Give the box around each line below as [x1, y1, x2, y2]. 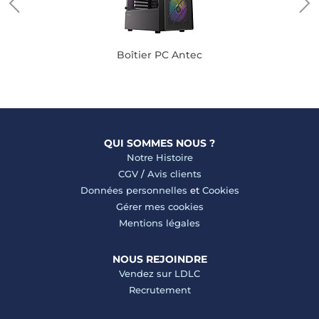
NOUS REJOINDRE [112, 253, 207, 266]
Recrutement [128, 284, 191, 296]
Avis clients [147, 168, 202, 179]
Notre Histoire [126, 152, 193, 163]
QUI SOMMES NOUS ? [104, 137, 215, 150]
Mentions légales [119, 217, 200, 229]
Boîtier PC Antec [116, 48, 202, 61]
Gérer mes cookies [115, 201, 204, 212]
